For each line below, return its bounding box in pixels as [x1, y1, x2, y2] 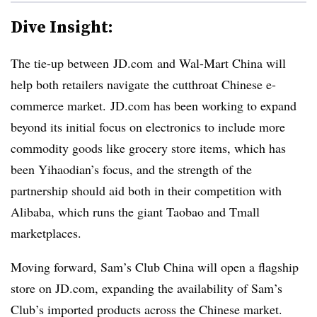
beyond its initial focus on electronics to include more [11, 118, 285, 135]
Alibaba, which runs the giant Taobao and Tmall [11, 203, 260, 220]
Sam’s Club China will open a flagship [100, 258, 299, 275]
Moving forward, [11, 258, 100, 275]
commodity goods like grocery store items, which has [11, 139, 286, 156]
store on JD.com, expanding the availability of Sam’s [11, 279, 282, 296]
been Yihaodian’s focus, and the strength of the [11, 161, 252, 178]
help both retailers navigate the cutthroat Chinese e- [11, 76, 276, 93]
